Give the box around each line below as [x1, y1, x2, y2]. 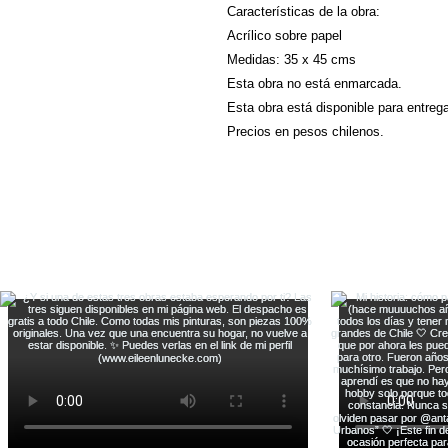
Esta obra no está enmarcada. [227, 76, 402, 91]
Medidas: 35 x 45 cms [227, 52, 356, 67]
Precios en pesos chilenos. [227, 124, 384, 139]
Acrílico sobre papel [227, 28, 342, 43]
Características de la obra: [227, 4, 380, 19]
